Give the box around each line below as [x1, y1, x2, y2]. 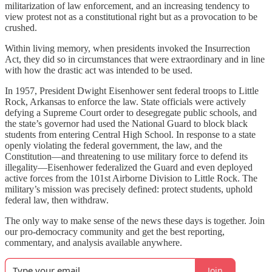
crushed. [5, 22, 37, 33]
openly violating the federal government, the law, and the [5, 140, 222, 151]
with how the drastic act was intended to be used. [5, 65, 192, 75]
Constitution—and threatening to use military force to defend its [5, 151, 248, 161]
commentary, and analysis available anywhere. [5, 237, 182, 248]
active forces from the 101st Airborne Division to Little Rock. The [5, 173, 257, 183]
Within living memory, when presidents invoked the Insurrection [5, 43, 250, 53]
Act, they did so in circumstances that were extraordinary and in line [5, 54, 265, 64]
